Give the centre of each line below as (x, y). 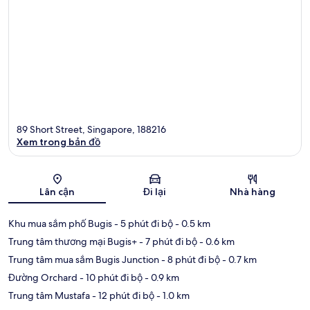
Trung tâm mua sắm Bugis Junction (84, 260)
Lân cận (57, 192)
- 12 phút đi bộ (122, 296)
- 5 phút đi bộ (143, 224)
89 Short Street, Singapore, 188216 (91, 130)
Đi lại (155, 192)
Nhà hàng (253, 192)
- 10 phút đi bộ (110, 278)
